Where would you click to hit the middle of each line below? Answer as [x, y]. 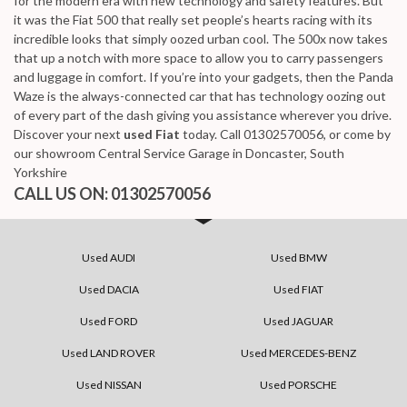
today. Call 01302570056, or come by [285, 134]
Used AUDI [109, 258]
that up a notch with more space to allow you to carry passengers [199, 58]
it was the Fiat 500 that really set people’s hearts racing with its [193, 20]
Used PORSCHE [298, 385]
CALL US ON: [62, 194]
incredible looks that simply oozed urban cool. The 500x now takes [201, 39]
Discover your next [69, 134]
